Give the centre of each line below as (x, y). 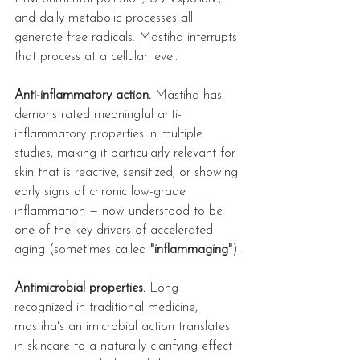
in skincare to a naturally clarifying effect (125, 347)
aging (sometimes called (82, 250)
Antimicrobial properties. (80, 289)
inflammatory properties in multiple (110, 135)
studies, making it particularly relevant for (127, 154)
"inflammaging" (191, 250)
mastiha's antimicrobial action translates (124, 327)
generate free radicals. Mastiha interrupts (128, 38)
